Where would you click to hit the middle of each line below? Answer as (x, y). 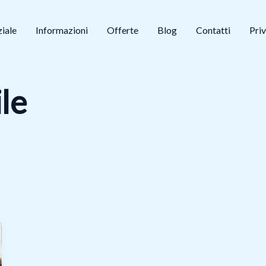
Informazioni (62, 30)
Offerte (123, 30)
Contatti (213, 30)
